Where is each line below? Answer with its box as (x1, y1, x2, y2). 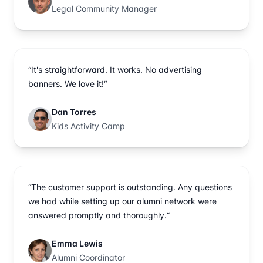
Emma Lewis (52, 238, 103, 248)
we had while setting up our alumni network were (28, 195, 217, 206)
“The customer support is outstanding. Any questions (28, 181, 232, 192)
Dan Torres (52, 106, 96, 117)
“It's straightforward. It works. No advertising (28, 64, 202, 75)
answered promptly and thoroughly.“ (28, 210, 170, 220)
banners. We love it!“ (28, 78, 107, 89)
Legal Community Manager (52, 3, 157, 14)
